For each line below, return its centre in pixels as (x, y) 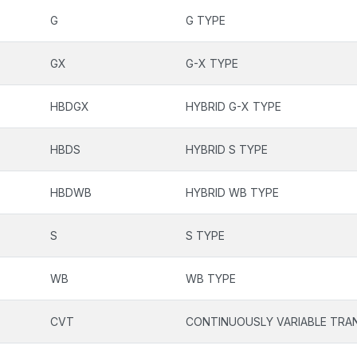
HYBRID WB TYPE (232, 192)
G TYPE (206, 20)
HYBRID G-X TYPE (233, 106)
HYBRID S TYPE (227, 149)
